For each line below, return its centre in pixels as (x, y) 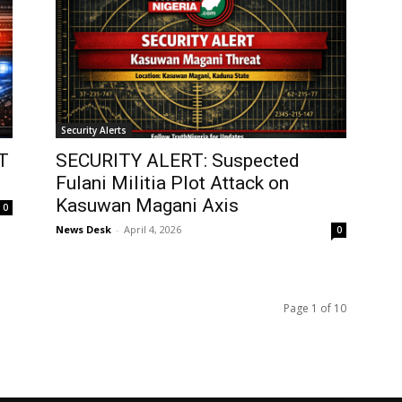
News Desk (83, 230)
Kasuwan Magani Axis (147, 206)
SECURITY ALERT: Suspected (178, 161)
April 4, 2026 (153, 230)
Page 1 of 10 (315, 309)
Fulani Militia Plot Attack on (172, 184)
